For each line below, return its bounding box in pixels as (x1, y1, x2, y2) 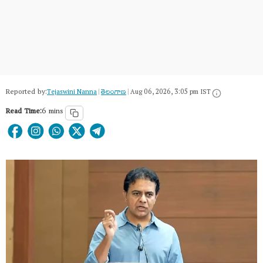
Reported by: (6, 85, 47, 102)
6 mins (42, 104, 63, 121)
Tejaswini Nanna (47, 86, 97, 101)
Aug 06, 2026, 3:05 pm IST (130, 86, 211, 101)
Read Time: (6, 104, 42, 121)
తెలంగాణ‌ (101, 86, 126, 101)
